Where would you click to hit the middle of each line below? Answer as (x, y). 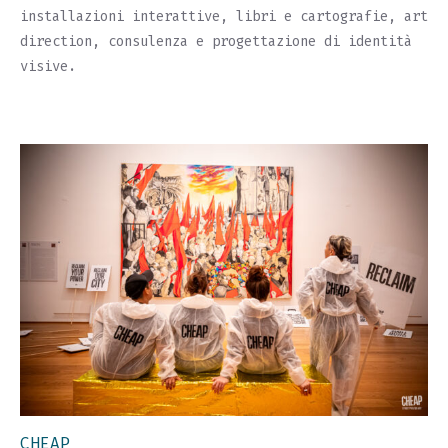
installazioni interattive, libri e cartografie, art (224, 17)
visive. (48, 67)
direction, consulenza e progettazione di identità (216, 42)
